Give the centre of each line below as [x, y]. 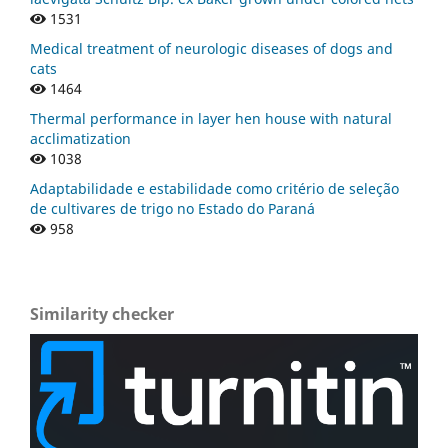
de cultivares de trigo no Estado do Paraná [172, 208]
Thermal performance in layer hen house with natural [211, 118]
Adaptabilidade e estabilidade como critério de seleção [214, 188]
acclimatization [80, 138]
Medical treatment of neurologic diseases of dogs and [211, 48]
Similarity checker [102, 313]
